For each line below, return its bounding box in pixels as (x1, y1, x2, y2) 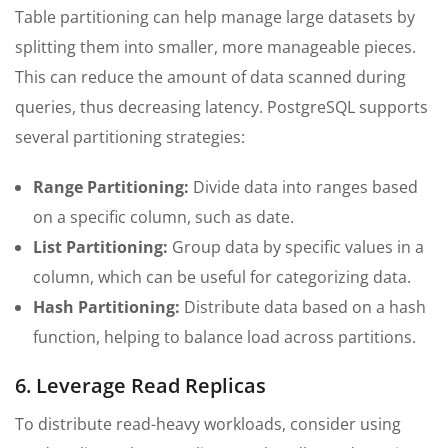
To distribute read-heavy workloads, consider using (15, 413, 401, 436)
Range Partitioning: (33, 176, 189, 199)
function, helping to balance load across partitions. (33, 326, 416, 349)
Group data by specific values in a (168, 236, 424, 259)
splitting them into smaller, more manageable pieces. (15, 36, 416, 59)
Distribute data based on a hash (180, 296, 426, 319)
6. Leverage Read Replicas (15, 372, 266, 400)
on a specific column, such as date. (33, 206, 294, 229)
